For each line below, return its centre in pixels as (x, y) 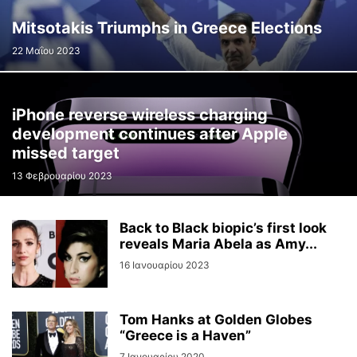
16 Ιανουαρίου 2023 (165, 265)
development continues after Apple (150, 134)
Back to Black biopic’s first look (223, 228)
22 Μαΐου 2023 (46, 51)
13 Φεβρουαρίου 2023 (62, 176)
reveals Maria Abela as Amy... (218, 244)
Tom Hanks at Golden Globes (216, 320)
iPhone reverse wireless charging (140, 115)
